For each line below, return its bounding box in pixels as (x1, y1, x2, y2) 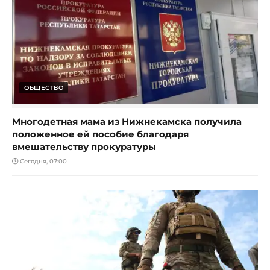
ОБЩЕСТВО (24, 84, 63, 92)
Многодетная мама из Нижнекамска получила (12, 116, 242, 128)
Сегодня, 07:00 (18, 157, 67, 166)
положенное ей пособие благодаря (12, 128, 189, 140)
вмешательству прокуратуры (12, 141, 156, 153)
